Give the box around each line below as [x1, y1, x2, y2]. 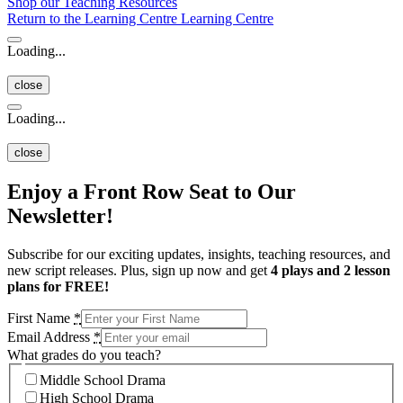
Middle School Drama [40, 372, 166, 388]
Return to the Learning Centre [7, 11, 181, 27]
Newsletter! [7, 204, 113, 228]
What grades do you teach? [7, 347, 161, 363]
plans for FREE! [7, 279, 109, 295]
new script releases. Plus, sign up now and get [7, 263, 271, 279]
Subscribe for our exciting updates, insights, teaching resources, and [7, 246, 390, 263]
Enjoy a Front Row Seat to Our [7, 180, 296, 204]
